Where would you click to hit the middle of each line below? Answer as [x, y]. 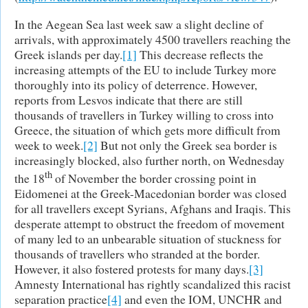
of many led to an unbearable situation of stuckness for [148, 238]
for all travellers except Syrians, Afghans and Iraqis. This [153, 208]
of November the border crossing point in [154, 178]
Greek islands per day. [68, 54]
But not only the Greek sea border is [187, 145]
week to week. [49, 145]
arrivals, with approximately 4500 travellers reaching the [153, 39]
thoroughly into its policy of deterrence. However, [136, 84]
